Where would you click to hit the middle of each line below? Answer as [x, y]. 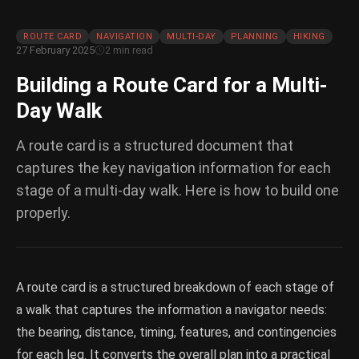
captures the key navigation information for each [173, 168]
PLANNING [254, 36]
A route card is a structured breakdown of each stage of [175, 287]
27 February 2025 [55, 50]
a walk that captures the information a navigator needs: [171, 310]
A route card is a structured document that [155, 145]
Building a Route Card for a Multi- [172, 85]
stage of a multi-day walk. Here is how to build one [177, 190]
